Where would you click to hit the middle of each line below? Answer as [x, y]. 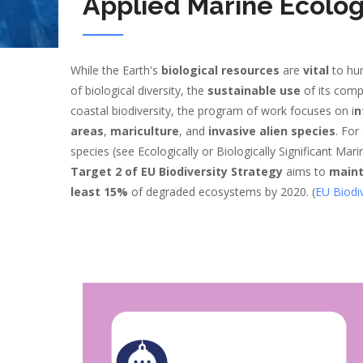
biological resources [220, 70]
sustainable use [256, 90]
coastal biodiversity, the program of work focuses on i [212, 111]
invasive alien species [272, 131]
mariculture [145, 131]
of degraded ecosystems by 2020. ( [222, 192]
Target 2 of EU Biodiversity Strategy [177, 171]
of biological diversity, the [139, 90]
